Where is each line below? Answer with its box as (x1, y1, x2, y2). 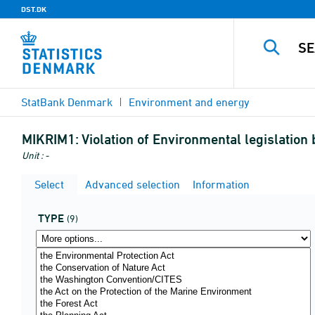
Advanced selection (82, 178, 180, 191)
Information (190, 178, 250, 191)
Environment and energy (129, 96, 250, 108)
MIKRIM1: (22, 131, 79, 148)
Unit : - (22, 149, 49, 161)
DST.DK (21, 4, 46, 14)
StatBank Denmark (21, 96, 112, 108)
